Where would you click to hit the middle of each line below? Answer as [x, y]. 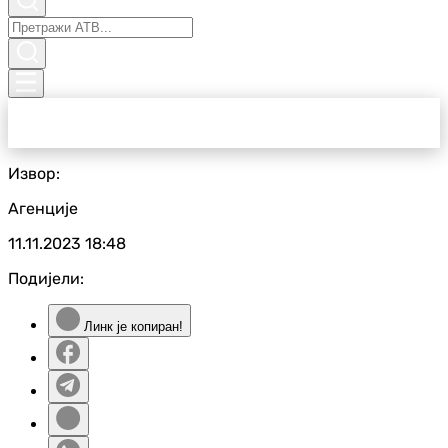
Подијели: [46, 278]
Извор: [34, 173]
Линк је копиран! [131, 326]
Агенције [43, 208]
